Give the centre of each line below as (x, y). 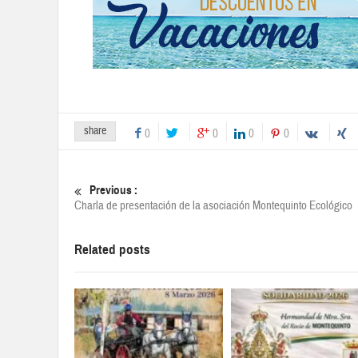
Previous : (113, 191)
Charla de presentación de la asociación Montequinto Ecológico (213, 206)
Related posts (112, 250)
